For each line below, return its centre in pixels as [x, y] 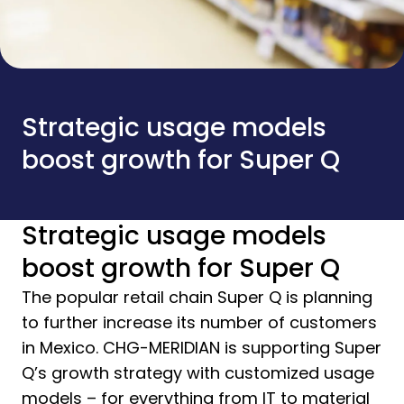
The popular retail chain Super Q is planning [197, 297]
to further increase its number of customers [199, 322]
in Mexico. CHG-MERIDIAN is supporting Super [202, 348]
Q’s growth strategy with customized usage [198, 373]
